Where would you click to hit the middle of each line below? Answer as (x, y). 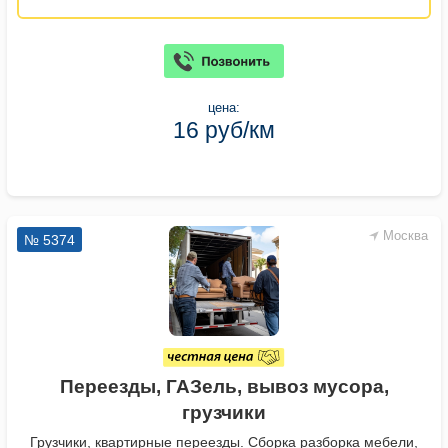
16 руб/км (224, 130)
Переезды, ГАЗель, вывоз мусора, (224, 387)
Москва (405, 236)
